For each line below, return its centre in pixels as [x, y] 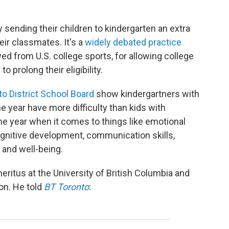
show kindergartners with [147, 94]
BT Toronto [66, 187]
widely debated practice [133, 42]
